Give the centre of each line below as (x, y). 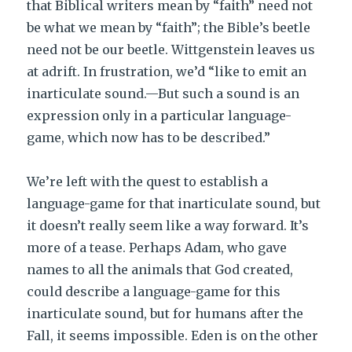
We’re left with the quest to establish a (148, 181)
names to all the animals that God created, (160, 269)
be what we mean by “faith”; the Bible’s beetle (169, 27)
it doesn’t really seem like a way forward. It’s (168, 225)
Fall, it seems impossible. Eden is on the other (173, 335)
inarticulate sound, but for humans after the (165, 313)
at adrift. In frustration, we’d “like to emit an (167, 71)
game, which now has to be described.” (149, 137)
